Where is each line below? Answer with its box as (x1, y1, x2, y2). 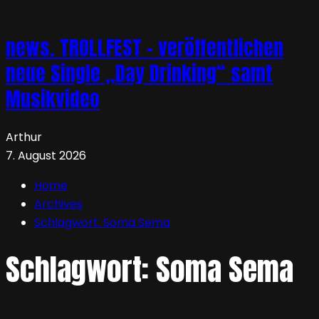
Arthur (6, 128, 42, 145)
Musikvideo (6, 83, 100, 114)
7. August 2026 (6, 147, 86, 164)
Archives (34, 195, 83, 212)
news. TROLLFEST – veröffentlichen (6, 32, 283, 63)
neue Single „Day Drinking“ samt (6, 58, 273, 88)
